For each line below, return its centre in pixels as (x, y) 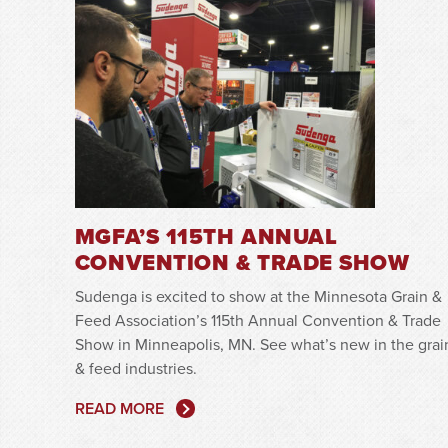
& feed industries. (135, 367)
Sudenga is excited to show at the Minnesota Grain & (258, 295)
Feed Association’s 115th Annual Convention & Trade (257, 319)
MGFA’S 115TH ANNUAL (206, 236)
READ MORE (119, 408)
